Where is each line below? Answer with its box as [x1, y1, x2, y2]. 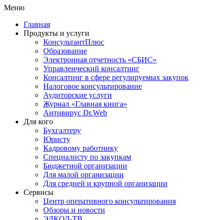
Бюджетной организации [43, 162, 127, 170]
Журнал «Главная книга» [43, 100, 127, 108]
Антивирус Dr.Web [43, 109, 107, 117]
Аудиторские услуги [43, 91, 112, 99]
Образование [43, 47, 87, 55]
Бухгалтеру [43, 126, 81, 135]
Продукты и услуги [24, 29, 89, 37]
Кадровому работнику [43, 144, 118, 152]
